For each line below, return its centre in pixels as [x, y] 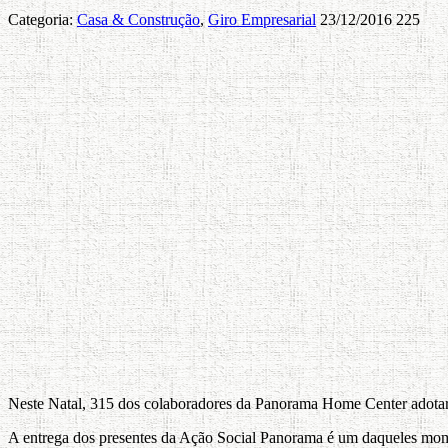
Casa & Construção [138, 19]
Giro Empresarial [262, 19]
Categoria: [42, 19]
